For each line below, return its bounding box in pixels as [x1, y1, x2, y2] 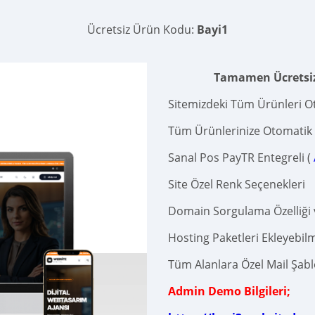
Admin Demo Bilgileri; [168, 283, 290, 300]
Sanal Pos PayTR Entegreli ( [168, 150, 314, 166]
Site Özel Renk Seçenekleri [168, 176, 305, 193]
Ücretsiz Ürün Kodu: [87, 22, 197, 38]
